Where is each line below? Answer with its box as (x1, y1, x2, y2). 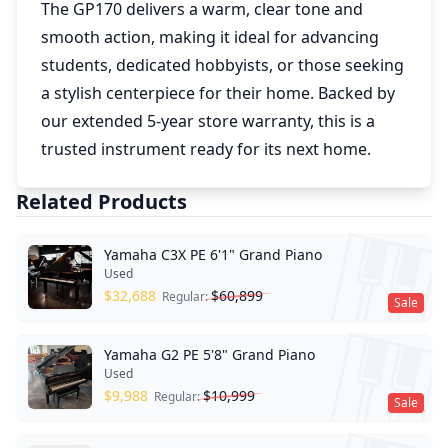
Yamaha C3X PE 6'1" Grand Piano (104, 245, 322, 264)
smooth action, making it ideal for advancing (41, 26, 379, 48)
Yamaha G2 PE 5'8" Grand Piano (104, 345, 315, 364)
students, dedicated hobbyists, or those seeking (41, 54, 404, 76)
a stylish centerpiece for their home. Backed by (41, 82, 395, 104)
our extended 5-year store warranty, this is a (41, 110, 375, 132)
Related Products (16, 188, 187, 215)
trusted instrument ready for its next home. (41, 138, 371, 160)
